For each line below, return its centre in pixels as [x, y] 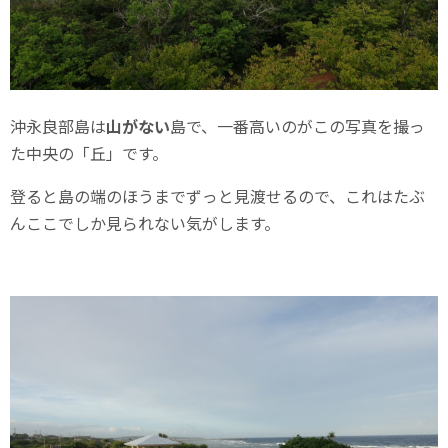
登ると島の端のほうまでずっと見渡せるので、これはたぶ [217, 196]
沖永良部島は [58, 126]
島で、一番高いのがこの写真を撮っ [297, 126]
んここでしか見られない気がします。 [145, 223]
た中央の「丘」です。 [89, 153]
